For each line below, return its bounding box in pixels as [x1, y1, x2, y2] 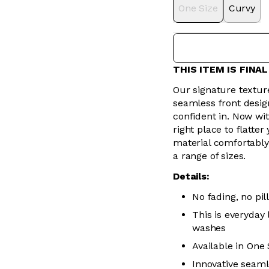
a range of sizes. [173, 150, 246, 162]
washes [192, 222, 226, 234]
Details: [173, 171, 210, 182]
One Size [178, 2, 218, 14]
